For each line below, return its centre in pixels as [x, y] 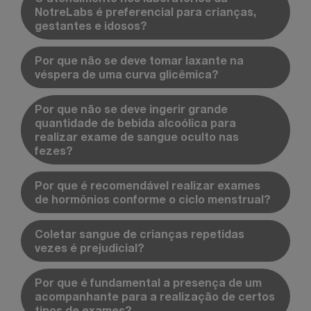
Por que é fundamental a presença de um [148, 282]
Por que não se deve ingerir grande [131, 108]
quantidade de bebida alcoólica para [135, 122]
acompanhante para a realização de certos [155, 296]
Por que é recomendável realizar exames [148, 185]
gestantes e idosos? [91, 25]
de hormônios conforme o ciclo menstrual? [153, 199]
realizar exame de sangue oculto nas [137, 136]
